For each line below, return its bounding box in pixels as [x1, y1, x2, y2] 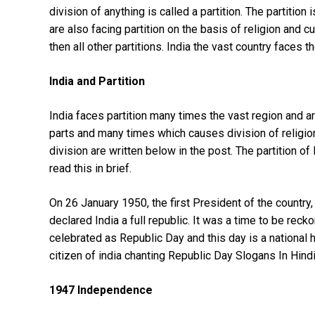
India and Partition [49, 74, 148, 88]
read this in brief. [49, 161, 131, 175]
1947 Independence [49, 283, 155, 297]
